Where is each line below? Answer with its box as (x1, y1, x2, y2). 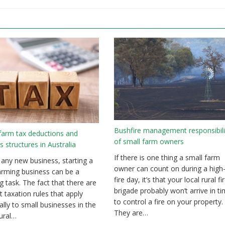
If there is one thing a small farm (114, 152, 220, 162)
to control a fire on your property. (114, 196, 223, 206)
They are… (114, 207, 148, 217)
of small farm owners (114, 136, 184, 146)
